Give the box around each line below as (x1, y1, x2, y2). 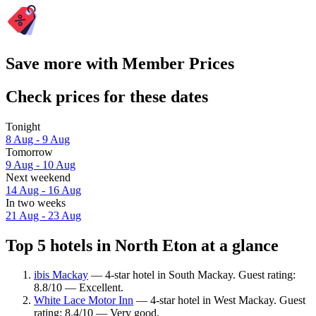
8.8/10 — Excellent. (34, 281, 123, 294)
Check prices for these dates (6, 87, 208, 106)
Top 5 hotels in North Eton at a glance (6, 236, 279, 255)
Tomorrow (6, 145, 53, 158)
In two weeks (6, 196, 66, 209)
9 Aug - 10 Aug (6, 158, 75, 171)
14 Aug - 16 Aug (6, 183, 81, 196)
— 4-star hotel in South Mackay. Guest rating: (88, 269, 296, 281)
